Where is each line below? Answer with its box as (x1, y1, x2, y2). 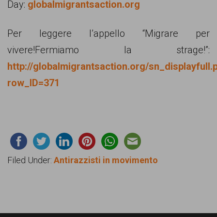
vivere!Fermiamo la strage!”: (7, 44, 210, 56)
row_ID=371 (7, 77, 60, 89)
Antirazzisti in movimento (54, 155, 158, 165)
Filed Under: (7, 155, 54, 165)
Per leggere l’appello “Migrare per (7, 28, 210, 39)
